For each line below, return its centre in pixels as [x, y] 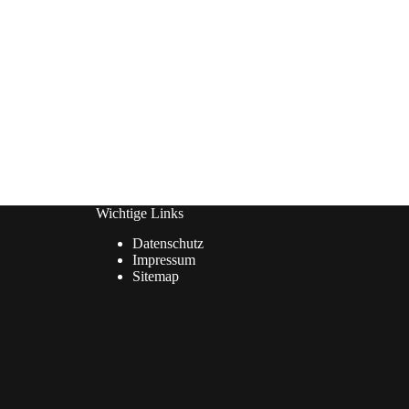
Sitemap [155, 277]
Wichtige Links [139, 214]
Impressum [163, 260]
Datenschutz [168, 244]
